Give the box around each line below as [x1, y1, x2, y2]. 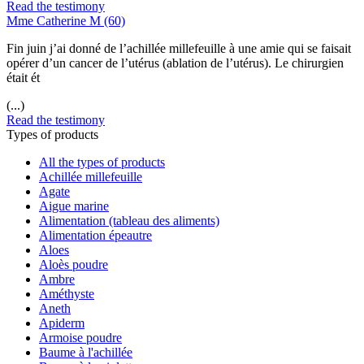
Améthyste [39, 286, 94, 301]
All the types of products [39, 154, 165, 169]
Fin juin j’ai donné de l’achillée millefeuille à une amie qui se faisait [6, 41, 351, 55]
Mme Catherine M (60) [6, 13, 125, 28]
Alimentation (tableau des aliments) [39, 213, 219, 227]
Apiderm [39, 315, 84, 330]
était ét [6, 70, 40, 84]
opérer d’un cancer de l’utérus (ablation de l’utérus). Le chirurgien [6, 55, 344, 70]
